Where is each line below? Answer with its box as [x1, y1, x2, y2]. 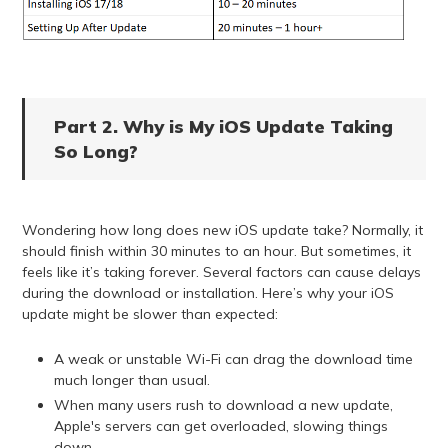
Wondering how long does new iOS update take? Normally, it [21, 221, 423, 240]
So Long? [53, 140, 138, 164]
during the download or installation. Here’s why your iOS [21, 284, 394, 303]
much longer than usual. [53, 371, 210, 390]
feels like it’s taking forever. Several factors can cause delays [21, 263, 421, 282]
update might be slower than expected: [21, 305, 278, 324]
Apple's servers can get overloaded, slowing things [53, 417, 388, 436]
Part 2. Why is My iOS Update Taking [53, 115, 393, 139]
